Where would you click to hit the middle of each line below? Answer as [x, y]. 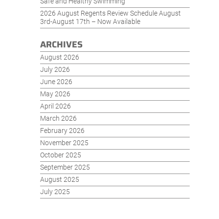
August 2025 [60, 180]
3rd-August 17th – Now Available [90, 22]
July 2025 [55, 192]
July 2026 [55, 70]
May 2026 [55, 94]
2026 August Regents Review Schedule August [110, 13]
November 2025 [64, 143]
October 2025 [61, 155]
